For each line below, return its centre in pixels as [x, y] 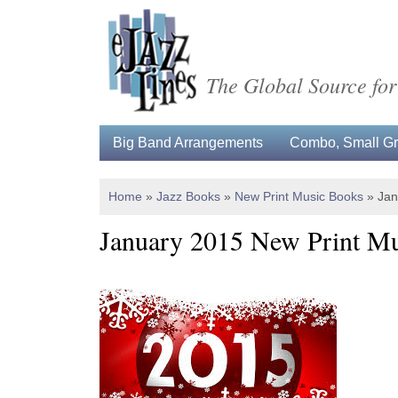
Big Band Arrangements [188, 143]
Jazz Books [188, 196]
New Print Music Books [299, 196]
